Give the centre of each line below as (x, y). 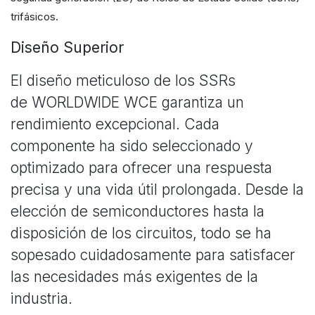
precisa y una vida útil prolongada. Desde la (157, 190)
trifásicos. (34, 17)
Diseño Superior (67, 48)
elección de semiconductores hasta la (137, 212)
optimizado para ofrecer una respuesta (141, 168)
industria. (41, 299)
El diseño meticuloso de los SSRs (123, 81)
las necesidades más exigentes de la (134, 277)
